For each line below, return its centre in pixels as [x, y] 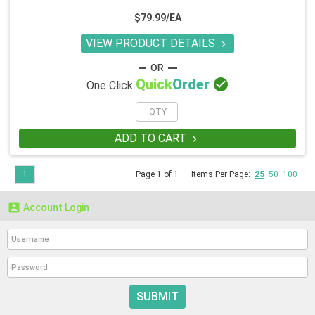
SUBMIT [157, 297]
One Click [111, 86]
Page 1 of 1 [158, 175]
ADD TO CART [152, 139]
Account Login [55, 208]
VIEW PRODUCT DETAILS [152, 44]
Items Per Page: [223, 175]
